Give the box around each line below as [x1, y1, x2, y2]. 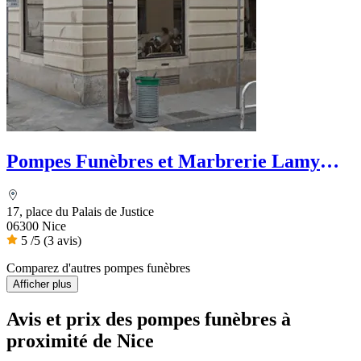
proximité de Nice [6, 330, 154, 351]
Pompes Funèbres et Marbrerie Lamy [6, 151, 320, 172]
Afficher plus [13, 278, 72, 291]
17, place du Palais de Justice [6, 205, 154, 219]
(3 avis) [44, 234, 81, 248]
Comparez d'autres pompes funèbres [6, 261, 190, 276]
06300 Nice [6, 219, 66, 234]
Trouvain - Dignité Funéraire [6, 172, 247, 194]
